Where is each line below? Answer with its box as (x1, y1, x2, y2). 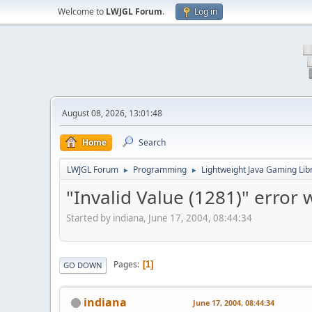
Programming (133, 164, 187, 175)
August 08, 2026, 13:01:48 (62, 107, 162, 119)
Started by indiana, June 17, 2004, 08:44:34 (66, 211, 252, 224)
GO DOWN (63, 259, 102, 270)
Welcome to (58, 6, 106, 17)
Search (139, 136, 166, 148)
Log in (194, 6, 217, 17)
